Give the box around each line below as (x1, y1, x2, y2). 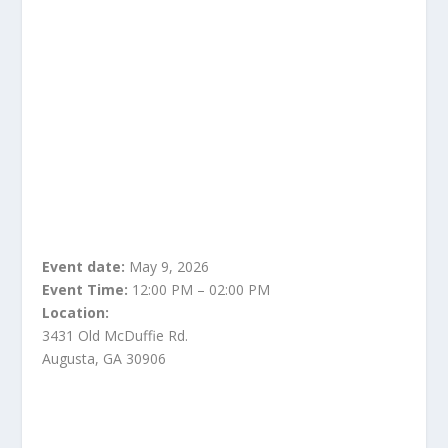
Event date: (42, 257, 126, 276)
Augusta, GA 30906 (42, 349, 167, 368)
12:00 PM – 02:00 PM (132, 280, 271, 299)
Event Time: (42, 280, 133, 299)
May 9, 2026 (125, 257, 210, 276)
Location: (42, 303, 110, 322)
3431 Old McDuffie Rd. (42, 326, 189, 345)
